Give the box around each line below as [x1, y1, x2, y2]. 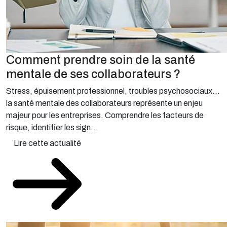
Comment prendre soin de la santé [6, 53, 195, 66]
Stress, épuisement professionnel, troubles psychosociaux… [6, 87, 220, 95]
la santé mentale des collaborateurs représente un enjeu [6, 99, 203, 107]
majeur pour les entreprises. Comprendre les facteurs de [6, 111, 204, 120]
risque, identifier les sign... [6, 123, 98, 132]
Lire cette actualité [13, 139, 81, 147]
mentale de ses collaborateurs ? [6, 67, 180, 81]
